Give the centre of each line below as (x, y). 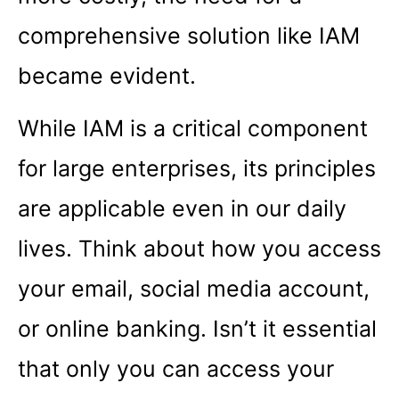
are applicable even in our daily (182, 209)
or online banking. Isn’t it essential (197, 329)
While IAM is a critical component (193, 129)
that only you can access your (176, 369)
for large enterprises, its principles (197, 169)
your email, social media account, (194, 289)
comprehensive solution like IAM (189, 35)
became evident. (107, 75)
